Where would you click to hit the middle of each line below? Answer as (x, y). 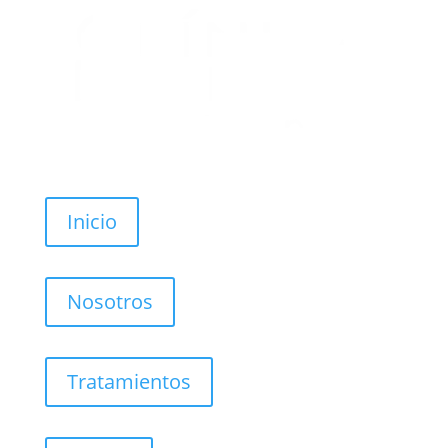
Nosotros (109, 301)
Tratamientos (128, 381)
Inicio (91, 221)
